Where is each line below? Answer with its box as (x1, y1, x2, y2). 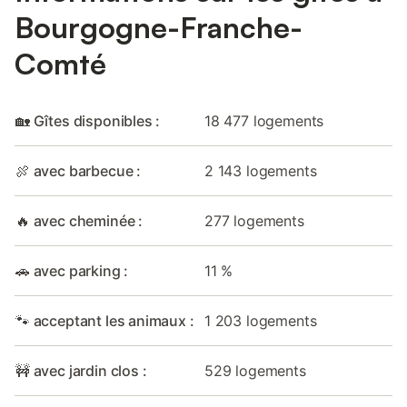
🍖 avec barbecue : (15, 162, 142, 180)
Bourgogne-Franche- (15, 9, 303, 45)
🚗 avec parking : (15, 262, 129, 280)
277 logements (204, 212, 304, 230)
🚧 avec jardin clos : (15, 362, 147, 380)
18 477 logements (204, 112, 324, 130)
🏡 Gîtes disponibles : (15, 112, 161, 130)
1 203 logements (204, 312, 317, 330)
